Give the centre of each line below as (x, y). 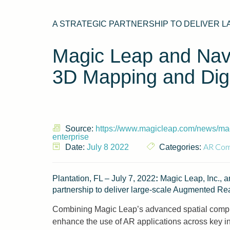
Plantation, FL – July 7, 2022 (104, 178)
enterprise (71, 137)
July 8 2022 (108, 147)
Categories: (180, 147)
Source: (79, 129)
